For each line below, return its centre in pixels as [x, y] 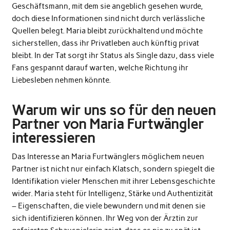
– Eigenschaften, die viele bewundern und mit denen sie [108, 206]
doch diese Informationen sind [66, 18]
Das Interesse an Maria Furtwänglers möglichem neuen [108, 156]
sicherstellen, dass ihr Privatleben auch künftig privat [105, 43]
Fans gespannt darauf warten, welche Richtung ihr [100, 68]
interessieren [53, 138]
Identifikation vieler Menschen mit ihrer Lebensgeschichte [113, 181]
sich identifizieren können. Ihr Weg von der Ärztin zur [105, 218]
